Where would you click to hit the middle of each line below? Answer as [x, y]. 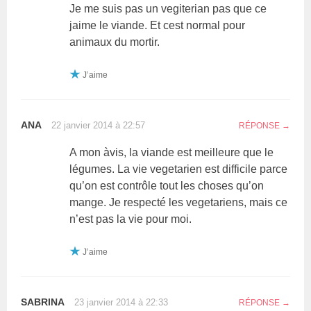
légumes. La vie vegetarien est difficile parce [179, 169]
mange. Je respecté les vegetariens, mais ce [179, 202]
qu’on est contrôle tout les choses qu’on [167, 185]
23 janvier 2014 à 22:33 [121, 302]
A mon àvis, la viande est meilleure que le [172, 152]
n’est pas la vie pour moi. [131, 219]
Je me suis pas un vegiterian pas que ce [168, 8]
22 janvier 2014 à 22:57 [99, 125]
